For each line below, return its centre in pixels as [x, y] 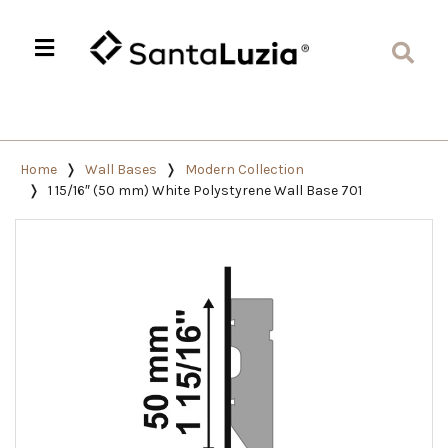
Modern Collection [244, 169]
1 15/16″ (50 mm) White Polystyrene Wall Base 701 [205, 190]
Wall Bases [121, 169]
